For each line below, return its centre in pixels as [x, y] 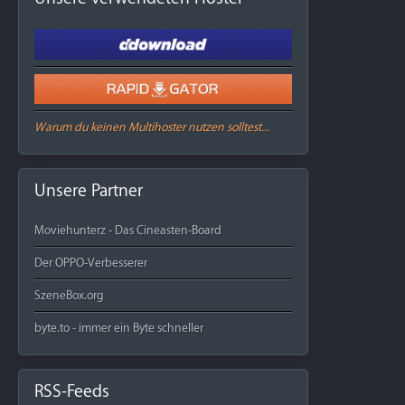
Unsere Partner [88, 190]
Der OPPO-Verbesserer [90, 262]
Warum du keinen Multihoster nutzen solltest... [151, 127]
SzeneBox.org [69, 295]
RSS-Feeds [71, 391]
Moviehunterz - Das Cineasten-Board [127, 230]
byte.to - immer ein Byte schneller [118, 327]
